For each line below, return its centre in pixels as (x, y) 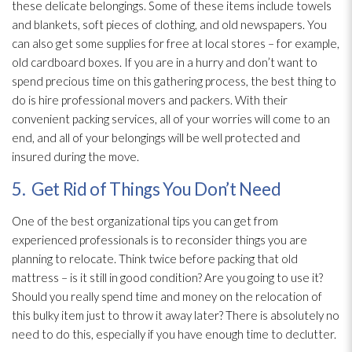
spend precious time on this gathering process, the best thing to (174, 81)
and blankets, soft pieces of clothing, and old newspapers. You (169, 25)
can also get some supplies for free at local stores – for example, (176, 44)
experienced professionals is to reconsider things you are (159, 240)
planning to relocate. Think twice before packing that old (155, 259)
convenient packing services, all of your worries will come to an (171, 119)
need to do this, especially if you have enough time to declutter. (174, 334)
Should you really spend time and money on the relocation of (167, 297)
